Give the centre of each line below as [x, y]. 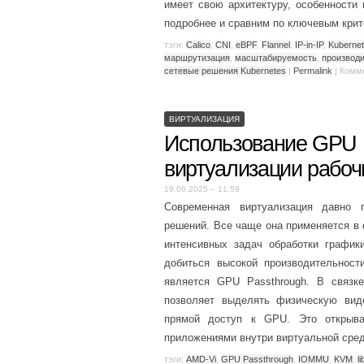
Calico [198, 44]
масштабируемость [276, 57]
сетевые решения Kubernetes [225, 70]
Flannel [276, 44]
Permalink [313, 70]
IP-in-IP [309, 44]
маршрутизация [197, 57]
